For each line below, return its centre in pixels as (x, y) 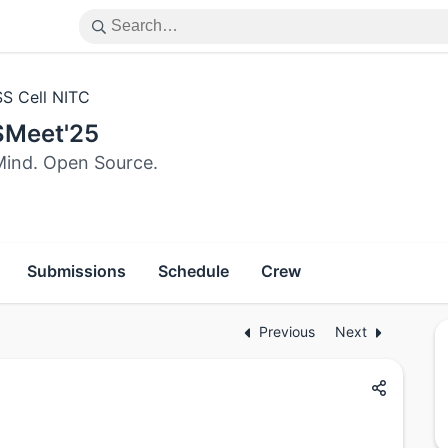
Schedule (193, 271)
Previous (289, 332)
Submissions (76, 271)
